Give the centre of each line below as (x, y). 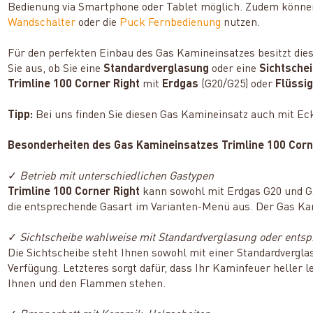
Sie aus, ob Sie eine (56, 69)
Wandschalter (42, 23)
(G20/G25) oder (237, 84)
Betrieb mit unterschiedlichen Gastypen (117, 176)
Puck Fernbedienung (170, 23)
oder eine (234, 69)
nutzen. (241, 23)
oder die (98, 23)
